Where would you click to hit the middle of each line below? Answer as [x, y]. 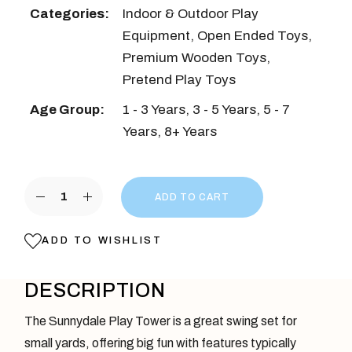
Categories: [70, 14]
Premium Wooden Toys [195, 58]
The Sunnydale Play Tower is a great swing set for [161, 321]
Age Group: [68, 110]
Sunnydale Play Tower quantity [120, 183]
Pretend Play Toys [180, 80]
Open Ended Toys [253, 36]
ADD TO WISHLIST [102, 241]
